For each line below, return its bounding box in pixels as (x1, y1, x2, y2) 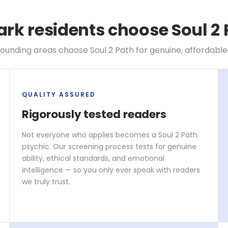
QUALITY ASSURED (21, 90, 96, 99)
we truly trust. (21, 176, 70, 187)
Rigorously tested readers (21, 106, 166, 122)
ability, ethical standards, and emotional (21, 153, 164, 163)
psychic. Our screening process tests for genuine (21, 141, 196, 152)
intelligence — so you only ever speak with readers (21, 164, 200, 175)
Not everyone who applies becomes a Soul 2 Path (21, 129, 197, 140)
